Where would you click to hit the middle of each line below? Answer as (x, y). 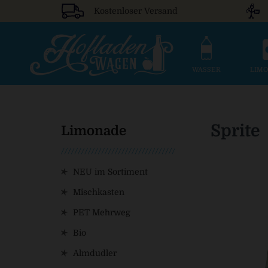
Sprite (235, 131)
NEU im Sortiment (110, 172)
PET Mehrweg (102, 212)
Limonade (94, 131)
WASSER (206, 70)
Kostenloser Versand (135, 11)
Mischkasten (99, 192)
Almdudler (95, 253)
